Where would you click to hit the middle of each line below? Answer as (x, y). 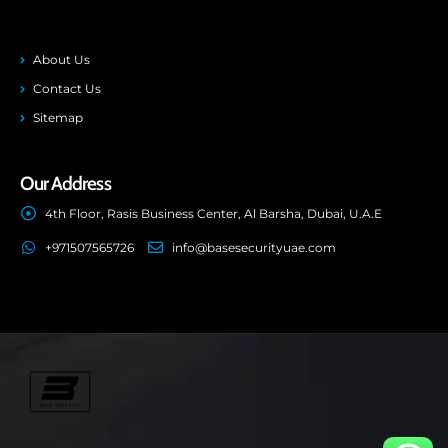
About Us (61, 59)
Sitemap (58, 117)
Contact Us (67, 88)
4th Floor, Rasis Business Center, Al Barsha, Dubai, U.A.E (213, 213)
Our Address (65, 183)
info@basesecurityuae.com (254, 247)
